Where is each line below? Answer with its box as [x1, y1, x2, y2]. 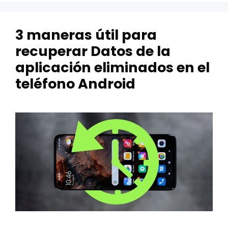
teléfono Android [15, 74, 135, 93]
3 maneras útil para [15, 25, 157, 44]
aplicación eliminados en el [15, 58, 210, 77]
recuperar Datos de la [15, 42, 170, 61]
